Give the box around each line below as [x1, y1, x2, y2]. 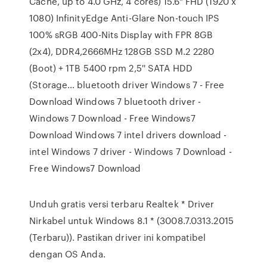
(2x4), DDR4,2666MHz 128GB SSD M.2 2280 [29, 45, 215, 58]
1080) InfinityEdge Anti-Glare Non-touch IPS [29, 11, 220, 24]
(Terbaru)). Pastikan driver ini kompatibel [29, 231, 206, 244]
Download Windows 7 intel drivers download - [29, 128, 227, 141]
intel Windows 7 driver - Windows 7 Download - [29, 145, 232, 158]
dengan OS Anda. [29, 247, 105, 260]
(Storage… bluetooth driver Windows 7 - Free [29, 78, 225, 91]
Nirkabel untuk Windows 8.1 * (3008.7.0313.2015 [29, 214, 234, 227]
